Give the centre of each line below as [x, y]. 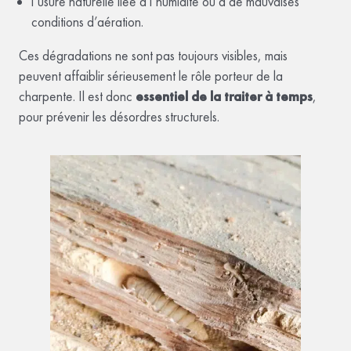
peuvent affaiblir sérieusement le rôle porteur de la [151, 76]
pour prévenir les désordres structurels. [119, 117]
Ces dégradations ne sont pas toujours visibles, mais [153, 56]
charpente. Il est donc [77, 97]
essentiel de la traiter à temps [224, 97]
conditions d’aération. [87, 22]
